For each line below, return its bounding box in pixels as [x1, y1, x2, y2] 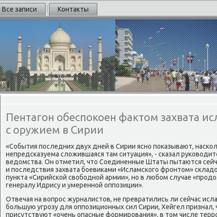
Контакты [58, 5, 89, 13]
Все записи [2, 5, 37, 13]
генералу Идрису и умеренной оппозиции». [6, 181, 143, 189]
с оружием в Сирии [6, 124, 104, 136]
